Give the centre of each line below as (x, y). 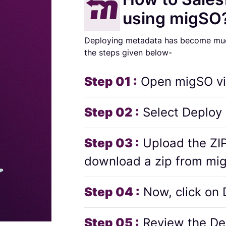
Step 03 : (112, 143)
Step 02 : (112, 112)
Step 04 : (112, 192)
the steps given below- (128, 52)
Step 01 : (111, 81)
